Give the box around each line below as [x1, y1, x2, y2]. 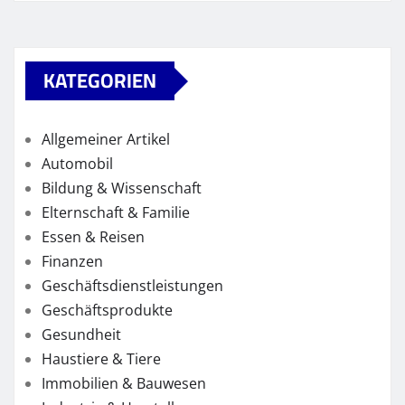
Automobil [42, 154, 113, 174]
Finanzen [42, 251, 103, 272]
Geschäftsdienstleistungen [42, 276, 223, 297]
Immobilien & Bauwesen [42, 373, 206, 394]
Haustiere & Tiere [42, 349, 161, 370]
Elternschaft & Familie [42, 202, 190, 223]
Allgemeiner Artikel [42, 129, 170, 150]
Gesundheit [42, 325, 121, 345]
